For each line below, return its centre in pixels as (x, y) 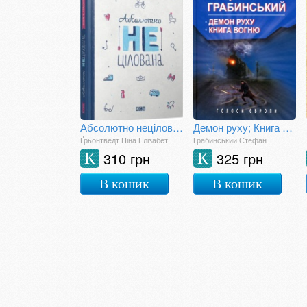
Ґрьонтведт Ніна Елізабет (124, 140)
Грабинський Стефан (230, 140)
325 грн (240, 159)
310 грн (127, 159)
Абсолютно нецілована (178, 127)
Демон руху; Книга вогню (287, 127)
